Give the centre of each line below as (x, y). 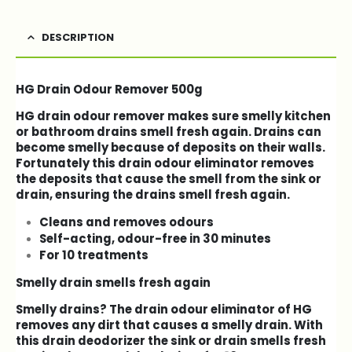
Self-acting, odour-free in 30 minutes (155, 239)
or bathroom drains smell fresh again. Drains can (169, 132)
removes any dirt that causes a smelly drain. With (169, 324)
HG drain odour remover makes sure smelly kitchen (173, 116)
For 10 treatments (93, 255)
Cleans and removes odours (126, 222)
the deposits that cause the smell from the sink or (169, 179)
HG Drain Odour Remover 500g (109, 90)
